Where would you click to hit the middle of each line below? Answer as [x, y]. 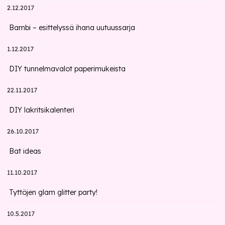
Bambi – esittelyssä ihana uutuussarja [72, 28]
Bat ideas [25, 151]
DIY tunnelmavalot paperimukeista [68, 69]
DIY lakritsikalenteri [42, 110]
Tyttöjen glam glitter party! [53, 192]
